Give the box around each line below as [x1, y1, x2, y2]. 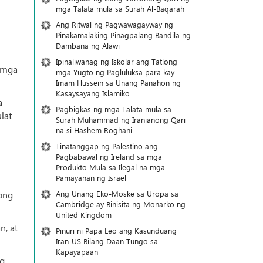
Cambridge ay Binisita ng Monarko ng [55, 199, 186, 209]
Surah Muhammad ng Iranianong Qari [55, 114, 186, 124]
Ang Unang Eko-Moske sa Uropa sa [55, 188, 178, 198]
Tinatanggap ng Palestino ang [55, 141, 158, 151]
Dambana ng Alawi [55, 41, 120, 50]
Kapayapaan [55, 247, 98, 257]
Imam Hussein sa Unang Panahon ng [55, 77, 181, 87]
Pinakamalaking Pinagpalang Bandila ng [55, 30, 191, 40]
